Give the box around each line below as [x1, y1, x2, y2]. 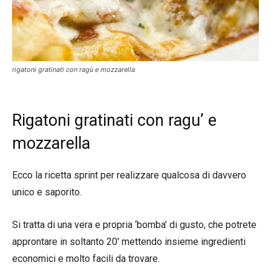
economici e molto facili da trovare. [12, 253, 160, 264]
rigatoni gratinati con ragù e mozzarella [12, 65, 135, 74]
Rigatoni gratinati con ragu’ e [12, 111, 217, 130]
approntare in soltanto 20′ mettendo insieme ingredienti [12, 236, 246, 247]
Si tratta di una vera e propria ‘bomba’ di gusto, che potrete [12, 219, 256, 230]
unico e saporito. [12, 186, 82, 198]
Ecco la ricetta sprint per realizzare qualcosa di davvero [12, 169, 246, 181]
